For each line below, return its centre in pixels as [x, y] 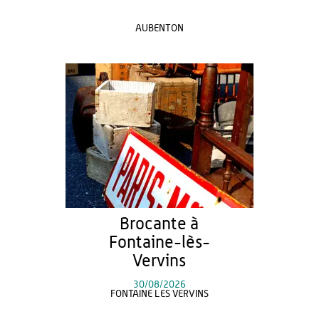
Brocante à [159, 224]
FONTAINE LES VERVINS [159, 294]
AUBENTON [159, 28]
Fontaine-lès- [159, 243]
